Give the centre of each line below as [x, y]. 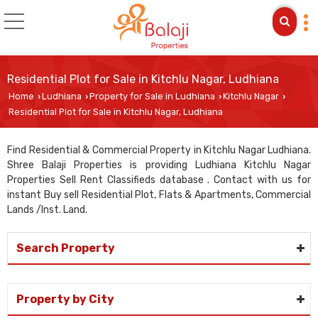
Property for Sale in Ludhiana [152, 96]
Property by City [65, 299]
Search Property [66, 248]
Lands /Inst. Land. [47, 210]
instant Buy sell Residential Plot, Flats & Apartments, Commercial [159, 195]
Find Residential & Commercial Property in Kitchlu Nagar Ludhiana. [159, 150]
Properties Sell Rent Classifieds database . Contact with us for [159, 180]
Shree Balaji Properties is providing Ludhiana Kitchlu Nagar [159, 165]
